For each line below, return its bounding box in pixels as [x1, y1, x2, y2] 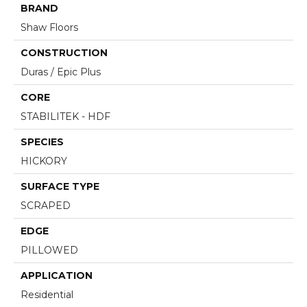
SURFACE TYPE [21, 180, 99, 193]
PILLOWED [21, 243, 78, 256]
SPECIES [21, 135, 64, 148]
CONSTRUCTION [21, 46, 108, 59]
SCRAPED [21, 199, 71, 212]
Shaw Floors [21, 21, 78, 34]
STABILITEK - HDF [21, 110, 110, 123]
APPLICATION [21, 269, 93, 282]
